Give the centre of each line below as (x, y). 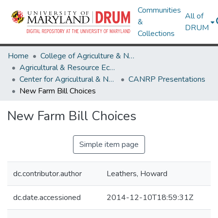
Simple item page (109, 145)
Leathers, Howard (137, 174)
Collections (156, 34)
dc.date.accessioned (47, 198)
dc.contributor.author (47, 174)
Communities (160, 10)
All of (194, 16)
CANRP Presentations (167, 79)
